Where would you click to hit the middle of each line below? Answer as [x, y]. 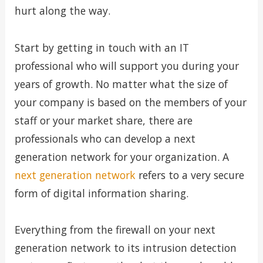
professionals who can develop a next [105, 138]
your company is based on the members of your [130, 102]
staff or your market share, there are [103, 120]
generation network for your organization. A [122, 156]
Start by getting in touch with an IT [102, 47]
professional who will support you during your [127, 65]
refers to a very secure [190, 175]
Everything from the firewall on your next [115, 230]
